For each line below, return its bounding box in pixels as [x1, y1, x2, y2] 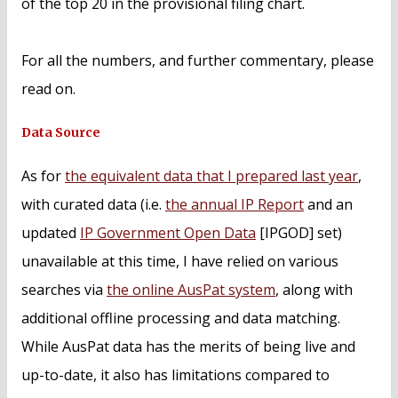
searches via [21, 279, 107, 299]
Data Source [21, 124, 100, 140]
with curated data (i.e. [21, 194, 165, 214]
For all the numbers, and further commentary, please [21, 51, 374, 71]
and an [304, 194, 353, 214]
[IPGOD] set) [256, 222, 342, 243]
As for [21, 165, 65, 186]
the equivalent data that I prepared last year [65, 165, 358, 186]
